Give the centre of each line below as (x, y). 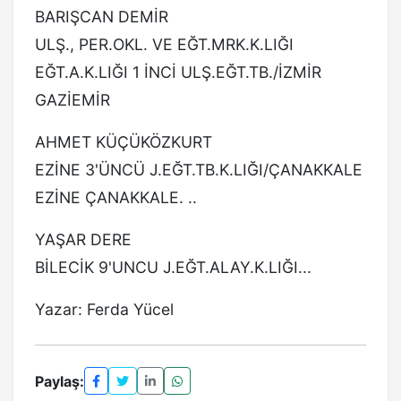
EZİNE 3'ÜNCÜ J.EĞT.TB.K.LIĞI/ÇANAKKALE (199, 170)
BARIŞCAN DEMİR (102, 17)
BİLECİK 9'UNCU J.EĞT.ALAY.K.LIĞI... (173, 267)
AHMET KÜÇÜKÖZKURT (124, 142)
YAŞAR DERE (83, 239)
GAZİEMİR (73, 100)
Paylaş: (60, 381)
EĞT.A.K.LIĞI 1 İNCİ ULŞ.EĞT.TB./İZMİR (178, 72)
